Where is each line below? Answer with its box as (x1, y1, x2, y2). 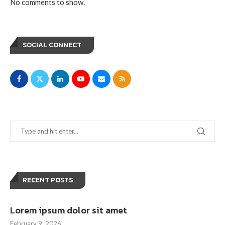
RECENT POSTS (23, 174, 73, 185)
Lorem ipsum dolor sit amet (10, 203, 127, 217)
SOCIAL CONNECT (23, 39, 81, 50)
